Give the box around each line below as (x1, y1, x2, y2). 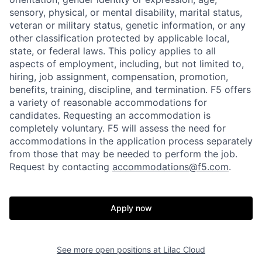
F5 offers (211, 84, 251, 95)
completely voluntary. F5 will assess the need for (9, 122, 226, 134)
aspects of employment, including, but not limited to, (9, 58, 244, 70)
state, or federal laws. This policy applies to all (9, 45, 216, 57)
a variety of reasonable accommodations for (9, 96, 207, 108)
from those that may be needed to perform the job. (9, 148, 237, 160)
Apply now (110, 203, 152, 213)
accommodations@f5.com (112, 161, 229, 173)
